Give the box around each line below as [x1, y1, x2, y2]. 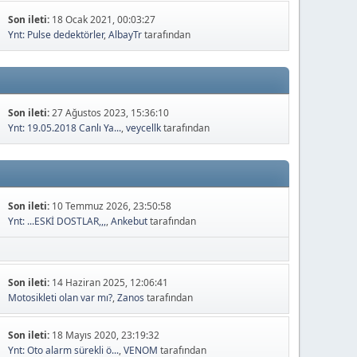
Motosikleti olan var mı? [8, 291, 113, 305]
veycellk [126, 121, 162, 135]
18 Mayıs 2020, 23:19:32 [52, 328, 160, 343]
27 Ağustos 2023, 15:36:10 [52, 106, 170, 120]
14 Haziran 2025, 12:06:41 [52, 276, 169, 290]
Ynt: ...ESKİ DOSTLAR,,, [8, 214, 107, 229]
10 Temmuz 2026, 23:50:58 [52, 199, 172, 214]
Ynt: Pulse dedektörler [8, 28, 104, 42]
